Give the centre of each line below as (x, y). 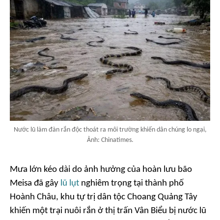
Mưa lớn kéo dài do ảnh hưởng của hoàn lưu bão (101, 169)
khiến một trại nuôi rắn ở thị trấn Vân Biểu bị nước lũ (108, 211)
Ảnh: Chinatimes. (110, 140)
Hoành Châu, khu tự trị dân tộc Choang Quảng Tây (104, 197)
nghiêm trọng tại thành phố (131, 183)
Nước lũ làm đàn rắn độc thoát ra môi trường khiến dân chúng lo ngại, (110, 130)
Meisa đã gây (35, 183)
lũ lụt (70, 183)
